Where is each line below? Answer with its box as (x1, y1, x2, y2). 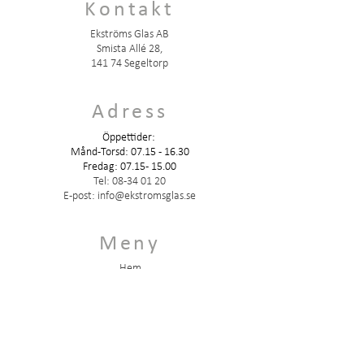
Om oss (114, 306, 146, 318)
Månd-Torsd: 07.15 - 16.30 (70, 146, 189, 158)
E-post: (63, 190, 97, 202)
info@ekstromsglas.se (97, 190, 196, 202)
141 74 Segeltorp (91, 58, 168, 70)
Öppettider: (102, 132, 158, 144)
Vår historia (104, 292, 156, 304)
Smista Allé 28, (97, 43, 162, 55)
